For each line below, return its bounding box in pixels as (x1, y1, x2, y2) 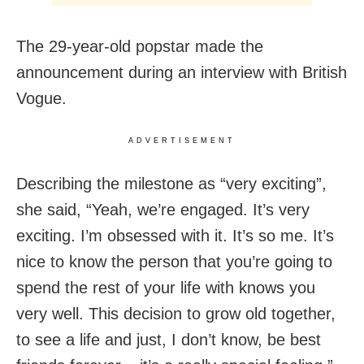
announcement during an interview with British (16, 63, 347, 82)
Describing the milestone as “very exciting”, (16, 175, 327, 193)
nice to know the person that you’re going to (16, 253, 332, 271)
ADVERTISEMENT (128, 136, 236, 145)
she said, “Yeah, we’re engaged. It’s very (16, 201, 310, 219)
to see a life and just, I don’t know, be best (16, 331, 321, 349)
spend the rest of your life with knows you (16, 279, 315, 297)
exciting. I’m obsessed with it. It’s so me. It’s (16, 227, 334, 245)
